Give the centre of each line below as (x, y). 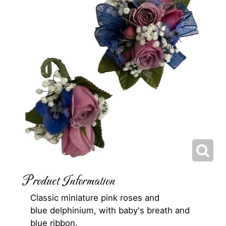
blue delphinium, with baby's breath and (110, 211)
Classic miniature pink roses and (95, 198)
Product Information (69, 182)
